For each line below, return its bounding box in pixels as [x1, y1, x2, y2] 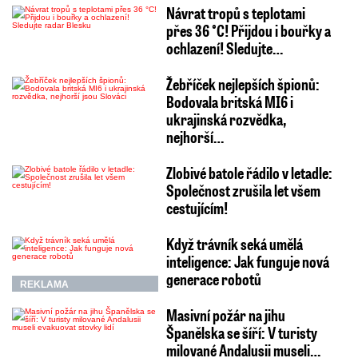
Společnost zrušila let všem [165, 179, 320, 201]
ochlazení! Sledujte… [165, 37, 283, 58]
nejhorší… [165, 125, 224, 147]
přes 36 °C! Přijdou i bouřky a [165, 19, 331, 41]
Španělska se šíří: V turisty [165, 321, 317, 343]
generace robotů [165, 268, 261, 289]
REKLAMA [20, 278, 69, 290]
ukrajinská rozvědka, [165, 108, 286, 129]
